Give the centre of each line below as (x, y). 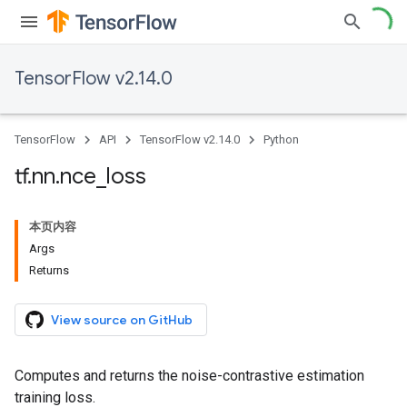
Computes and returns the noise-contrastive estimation (189, 376)
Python (281, 139)
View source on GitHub (122, 320)
